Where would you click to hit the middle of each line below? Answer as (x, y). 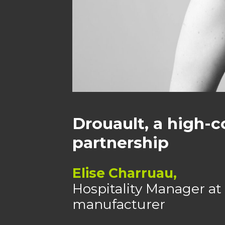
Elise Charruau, (124, 173)
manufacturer (119, 204)
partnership (120, 142)
